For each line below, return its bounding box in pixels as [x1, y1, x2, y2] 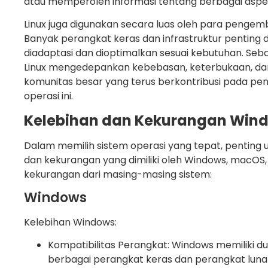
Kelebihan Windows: [24, 215, 117, 229]
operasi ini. [24, 89, 73, 103]
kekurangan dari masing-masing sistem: [24, 167, 212, 181]
